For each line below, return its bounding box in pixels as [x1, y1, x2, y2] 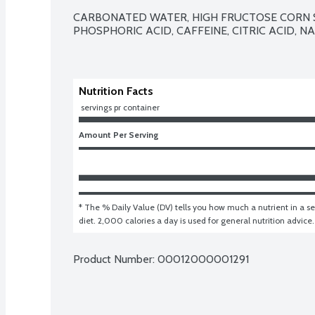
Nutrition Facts [79, 84, 153, 98]
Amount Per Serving [79, 129, 159, 140]
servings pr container [81, 101, 160, 112]
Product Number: [73, 252, 157, 266]
